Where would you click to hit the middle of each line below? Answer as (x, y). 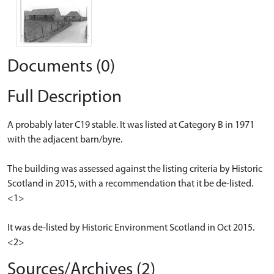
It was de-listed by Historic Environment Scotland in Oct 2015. (131, 228)
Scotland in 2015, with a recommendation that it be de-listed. (130, 184)
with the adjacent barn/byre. (65, 140)
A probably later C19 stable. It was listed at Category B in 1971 (131, 125)
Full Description (65, 97)
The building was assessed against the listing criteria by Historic (135, 169)
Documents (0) (61, 67)
